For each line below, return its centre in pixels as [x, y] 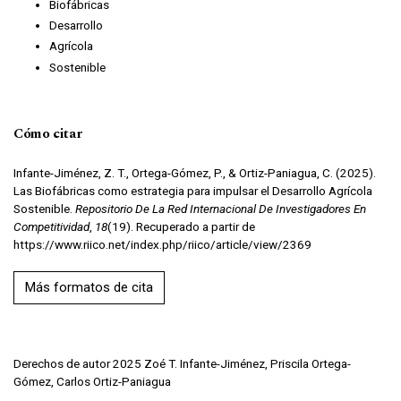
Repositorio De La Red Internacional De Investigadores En [221, 208]
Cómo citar [48, 133]
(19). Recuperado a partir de [181, 226]
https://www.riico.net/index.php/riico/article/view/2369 [162, 244]
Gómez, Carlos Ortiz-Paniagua [92, 381]
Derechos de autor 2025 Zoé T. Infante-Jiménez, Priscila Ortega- [182, 363]
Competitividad [51, 226]
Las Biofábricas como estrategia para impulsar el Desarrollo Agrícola [193, 190]
